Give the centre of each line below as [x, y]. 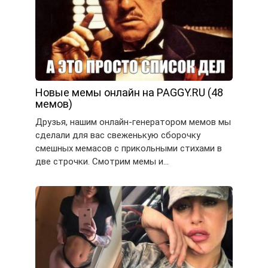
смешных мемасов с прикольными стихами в [129, 148]
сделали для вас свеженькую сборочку [118, 135]
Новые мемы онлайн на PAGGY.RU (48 [129, 92]
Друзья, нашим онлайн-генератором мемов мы [133, 122]
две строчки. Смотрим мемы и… [102, 161]
